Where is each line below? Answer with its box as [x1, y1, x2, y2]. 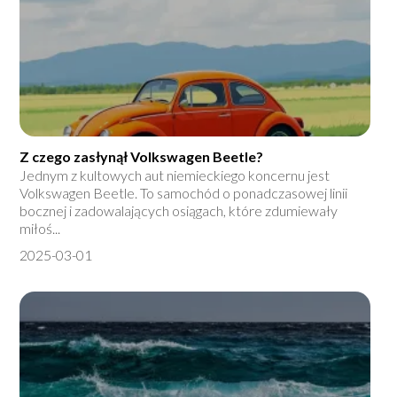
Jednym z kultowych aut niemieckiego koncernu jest [19, 167, 331, 184]
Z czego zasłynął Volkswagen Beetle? [19, 148, 264, 166]
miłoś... [19, 220, 61, 237]
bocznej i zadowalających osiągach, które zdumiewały [19, 202, 339, 220]
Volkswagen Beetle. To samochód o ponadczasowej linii [19, 184, 348, 202]
